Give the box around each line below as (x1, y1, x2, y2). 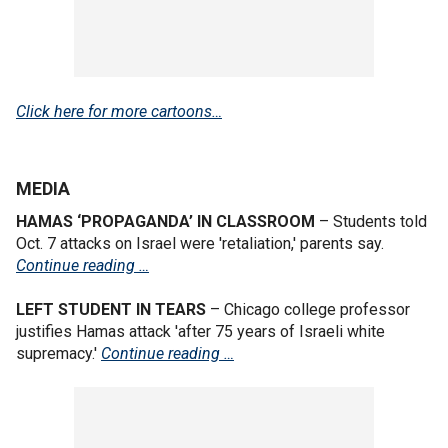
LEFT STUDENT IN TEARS (16, 299, 206, 319)
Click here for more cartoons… (16, 101, 222, 121)
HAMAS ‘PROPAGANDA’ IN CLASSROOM (16, 211, 315, 231)
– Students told (315, 211, 427, 231)
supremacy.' (16, 343, 101, 363)
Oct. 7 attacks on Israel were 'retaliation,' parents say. (16, 233, 384, 253)
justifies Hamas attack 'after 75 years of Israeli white (16, 321, 385, 341)
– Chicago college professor (206, 299, 410, 319)
